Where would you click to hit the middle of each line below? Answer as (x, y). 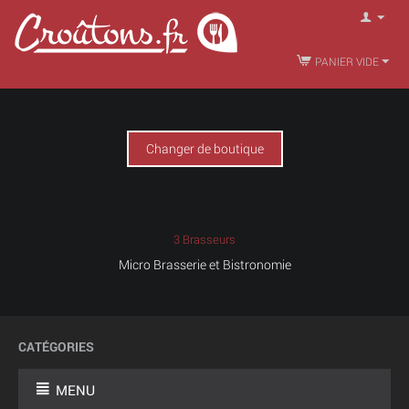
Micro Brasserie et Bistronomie (204, 264)
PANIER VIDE (347, 61)
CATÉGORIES (56, 346)
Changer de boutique (204, 148)
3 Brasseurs (204, 239)
